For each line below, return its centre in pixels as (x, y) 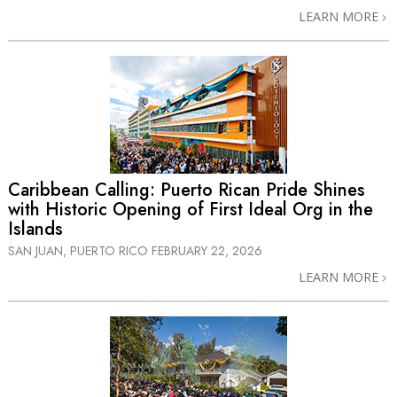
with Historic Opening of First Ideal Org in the (191, 209)
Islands (35, 229)
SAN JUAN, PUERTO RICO (80, 251)
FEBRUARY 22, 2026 (207, 251)
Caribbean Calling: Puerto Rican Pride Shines (187, 190)
